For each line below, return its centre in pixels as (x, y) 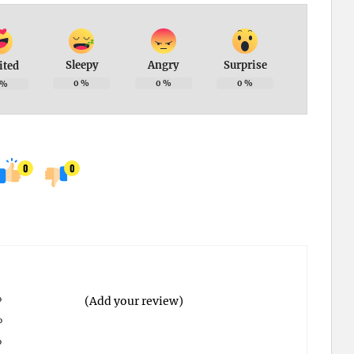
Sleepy (81, 66)
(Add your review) (134, 301)
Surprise (245, 66)
